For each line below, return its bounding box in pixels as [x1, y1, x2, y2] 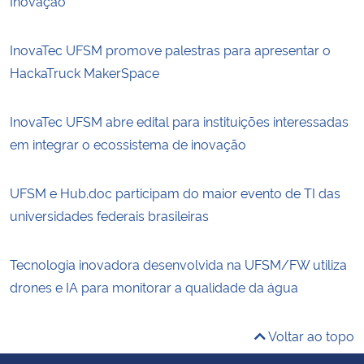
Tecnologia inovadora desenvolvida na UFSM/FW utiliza [10, 254, 347, 273]
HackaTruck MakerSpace [10, 63, 159, 81]
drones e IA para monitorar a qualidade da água [10, 277, 298, 296]
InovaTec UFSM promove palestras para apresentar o [10, 40, 331, 58]
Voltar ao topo [266, 326, 354, 344]
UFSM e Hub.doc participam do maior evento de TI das [10, 183, 340, 201]
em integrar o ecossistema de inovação [10, 134, 246, 153]
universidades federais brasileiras [10, 206, 209, 224]
